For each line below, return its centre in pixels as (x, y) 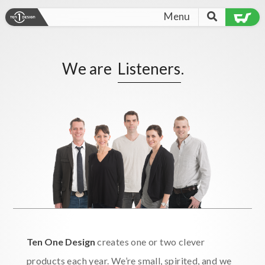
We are (87, 69)
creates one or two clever (150, 242)
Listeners (149, 69)
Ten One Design (61, 242)
